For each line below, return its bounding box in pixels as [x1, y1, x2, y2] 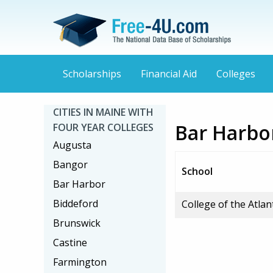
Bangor [53, 158, 88, 171]
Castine [53, 236, 87, 249]
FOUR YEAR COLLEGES [53, 121, 154, 134]
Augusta [53, 138, 91, 152]
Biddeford [53, 197, 98, 210]
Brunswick [53, 216, 101, 230]
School [182, 165, 213, 178]
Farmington [53, 255, 107, 269]
